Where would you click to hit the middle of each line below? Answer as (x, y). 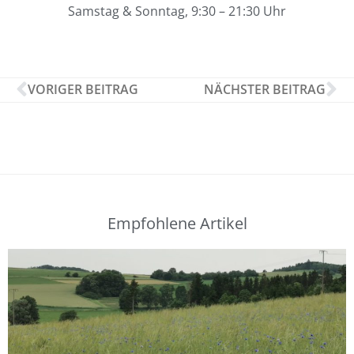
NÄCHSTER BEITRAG (265, 90)
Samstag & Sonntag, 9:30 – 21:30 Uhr (177, 11)
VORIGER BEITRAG (83, 90)
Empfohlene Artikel (177, 223)
